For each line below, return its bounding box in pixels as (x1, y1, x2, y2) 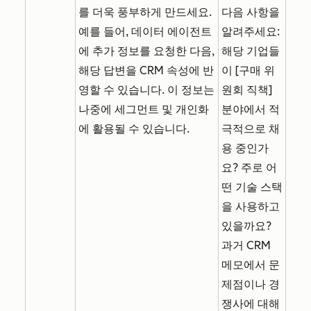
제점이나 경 (221, 277, 280, 291)
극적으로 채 (221, 121, 280, 135)
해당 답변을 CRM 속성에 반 (78, 63, 214, 77)
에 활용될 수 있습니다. (78, 121, 192, 135)
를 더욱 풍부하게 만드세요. (78, 5, 212, 19)
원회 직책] (221, 83, 272, 96)
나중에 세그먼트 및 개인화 (78, 102, 209, 116)
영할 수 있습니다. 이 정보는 (78, 83, 215, 96)
